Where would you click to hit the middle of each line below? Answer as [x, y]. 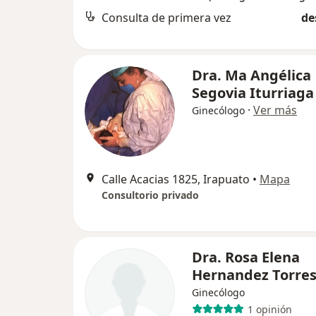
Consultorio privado [150, 195]
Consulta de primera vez [166, 18]
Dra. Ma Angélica [251, 75]
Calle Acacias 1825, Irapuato [176, 180]
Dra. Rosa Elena [246, 257]
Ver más [275, 110]
